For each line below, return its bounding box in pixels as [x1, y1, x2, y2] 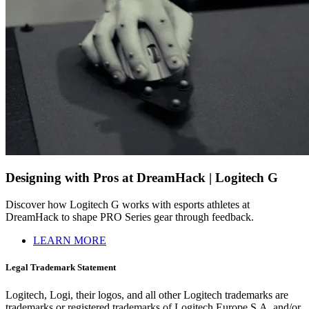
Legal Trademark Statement [6, 262, 116, 273]
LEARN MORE [33, 235, 106, 247]
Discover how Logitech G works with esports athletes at [6, 199, 250, 211]
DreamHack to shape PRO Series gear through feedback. [6, 211, 254, 223]
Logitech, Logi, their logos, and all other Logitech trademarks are [6, 288, 288, 301]
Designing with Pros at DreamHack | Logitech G [6, 170, 278, 186]
